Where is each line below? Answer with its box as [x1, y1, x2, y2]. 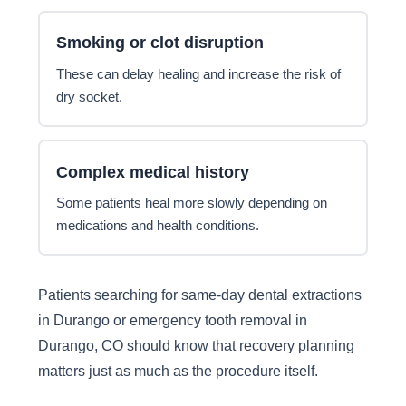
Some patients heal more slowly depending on [56, 195, 328, 210]
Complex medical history [56, 161, 250, 181]
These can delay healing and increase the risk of [56, 66, 342, 82]
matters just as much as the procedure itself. [37, 362, 318, 380]
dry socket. [56, 89, 123, 104]
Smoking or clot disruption [56, 33, 265, 53]
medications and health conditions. [56, 217, 260, 233]
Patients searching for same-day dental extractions [37, 286, 362, 304]
